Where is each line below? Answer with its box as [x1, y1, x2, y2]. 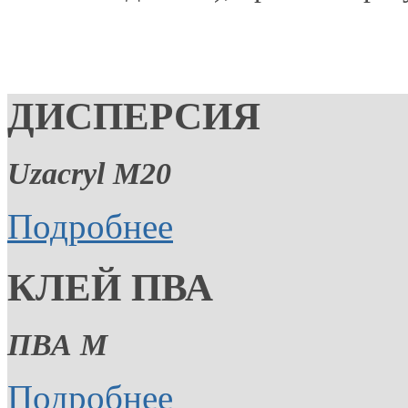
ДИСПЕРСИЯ [7, 94, 260, 138]
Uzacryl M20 [7, 156, 171, 190]
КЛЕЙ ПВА [7, 265, 213, 309]
